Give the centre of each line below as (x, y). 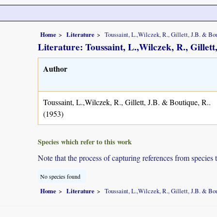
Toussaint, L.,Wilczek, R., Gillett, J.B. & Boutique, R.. (127, 102)
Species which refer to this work (85, 141)
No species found (60, 176)
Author (55, 68)
